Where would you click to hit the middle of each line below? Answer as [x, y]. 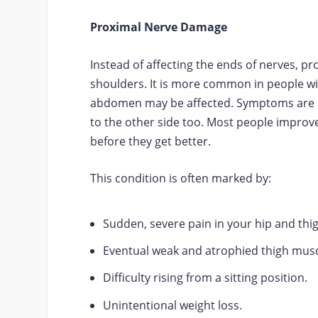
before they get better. [151, 141]
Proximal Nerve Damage [159, 27]
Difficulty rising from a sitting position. [205, 278]
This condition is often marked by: [181, 179]
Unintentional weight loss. [173, 305]
